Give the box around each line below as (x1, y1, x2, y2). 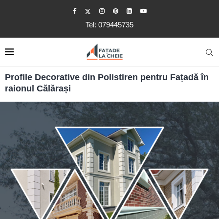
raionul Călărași (5, 84, 71, 93)
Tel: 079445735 (86, 21, 133, 29)
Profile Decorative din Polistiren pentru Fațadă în (5, 72, 209, 82)
